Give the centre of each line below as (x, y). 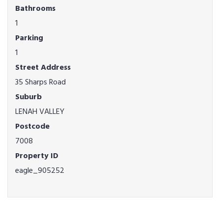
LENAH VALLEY (40, 111)
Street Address (43, 67)
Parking (29, 38)
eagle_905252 (40, 170)
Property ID (37, 156)
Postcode (32, 126)
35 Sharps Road (41, 82)
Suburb (28, 97)
